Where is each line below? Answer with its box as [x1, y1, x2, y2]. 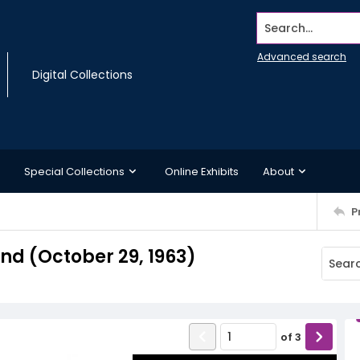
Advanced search [257, 50, 346, 63]
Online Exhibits [165, 163, 239, 179]
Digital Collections [32, 67, 133, 83]
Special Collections [24, 163, 125, 179]
